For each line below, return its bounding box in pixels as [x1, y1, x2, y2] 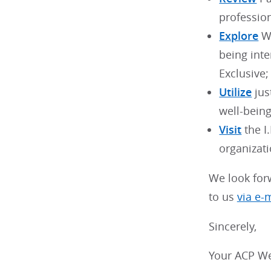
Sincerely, [208, 219, 256, 233]
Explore [219, 29, 259, 44]
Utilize [219, 85, 252, 100]
